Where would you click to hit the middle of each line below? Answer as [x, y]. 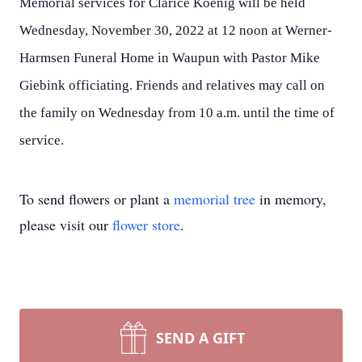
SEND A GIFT [200, 338]
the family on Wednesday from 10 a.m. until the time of [177, 113]
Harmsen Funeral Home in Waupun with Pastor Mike [170, 58]
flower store [146, 225]
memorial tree [215, 199]
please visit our [66, 225]
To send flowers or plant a [97, 199]
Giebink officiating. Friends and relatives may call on [172, 85]
